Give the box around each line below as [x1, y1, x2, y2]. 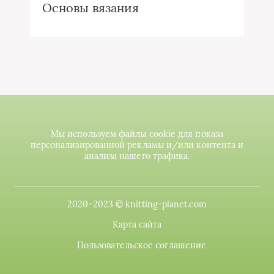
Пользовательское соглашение [76, 239, 207, 251]
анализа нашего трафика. [84, 150, 190, 161]
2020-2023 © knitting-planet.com [67, 198, 207, 210]
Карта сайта [112, 218, 162, 230]
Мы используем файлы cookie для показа [51, 128, 223, 139]
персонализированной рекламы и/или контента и [30, 139, 244, 150]
